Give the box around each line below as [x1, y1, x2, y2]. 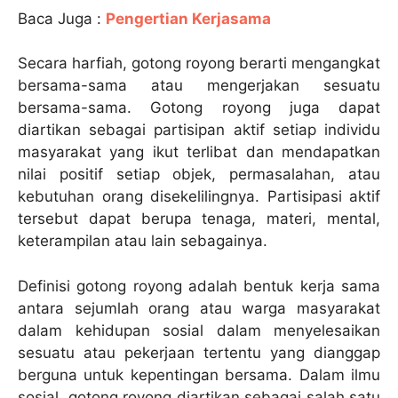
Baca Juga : [18, 9, 106, 28]
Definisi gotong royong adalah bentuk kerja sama [18, 276, 380, 295]
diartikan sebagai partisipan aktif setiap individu [18, 121, 380, 139]
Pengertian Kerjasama [106, 9, 271, 28]
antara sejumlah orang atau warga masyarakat [18, 298, 380, 317]
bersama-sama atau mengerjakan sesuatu [18, 76, 380, 95]
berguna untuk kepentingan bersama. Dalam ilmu [18, 365, 380, 384]
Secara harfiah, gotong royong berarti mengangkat [18, 54, 380, 73]
